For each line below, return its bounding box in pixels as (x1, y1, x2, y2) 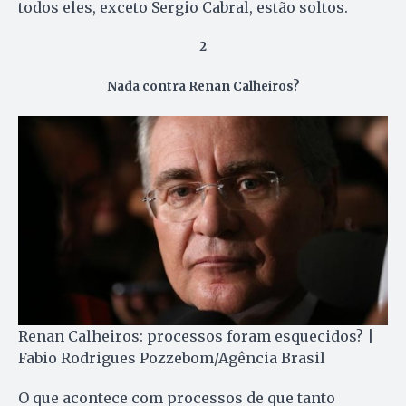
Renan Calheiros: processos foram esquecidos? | (18, 326, 374, 345)
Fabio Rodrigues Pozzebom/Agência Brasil (18, 348, 325, 367)
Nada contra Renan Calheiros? (106, 79, 300, 95)
